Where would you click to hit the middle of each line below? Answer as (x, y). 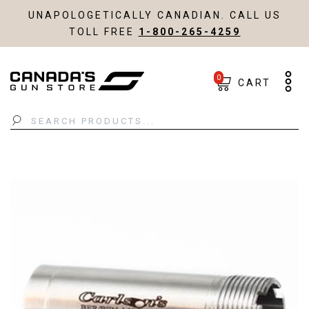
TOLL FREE (103, 32)
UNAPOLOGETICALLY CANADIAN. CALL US (154, 15)
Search (32, 128)
